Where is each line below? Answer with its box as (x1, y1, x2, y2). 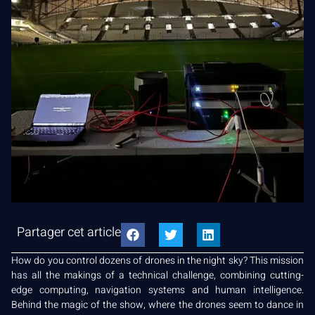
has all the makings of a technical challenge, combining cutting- (11, 267, 304, 283)
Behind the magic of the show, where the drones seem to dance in (11, 297, 304, 312)
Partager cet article (17, 222, 121, 242)
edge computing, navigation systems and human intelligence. (11, 282, 304, 297)
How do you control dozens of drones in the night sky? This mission (11, 252, 304, 268)
